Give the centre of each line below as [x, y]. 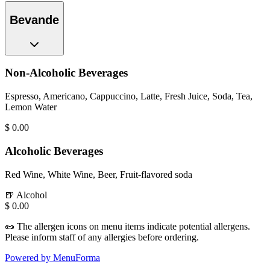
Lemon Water [31, 107]
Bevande [34, 20]
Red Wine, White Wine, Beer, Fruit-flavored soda [99, 174]
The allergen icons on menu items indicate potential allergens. [133, 226]
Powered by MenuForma [52, 257]
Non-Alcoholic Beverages [66, 73]
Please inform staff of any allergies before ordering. [102, 237]
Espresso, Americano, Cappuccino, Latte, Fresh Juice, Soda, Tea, [129, 96]
